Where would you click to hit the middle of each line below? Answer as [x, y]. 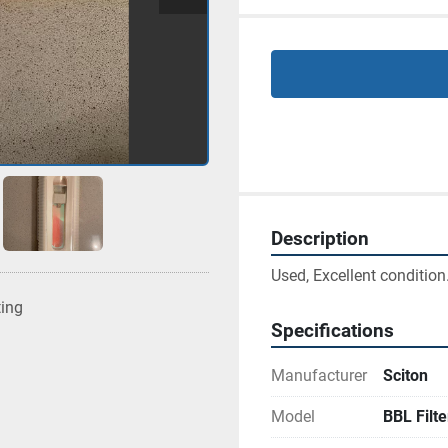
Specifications [332, 331]
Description [320, 239]
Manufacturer [319, 375]
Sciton [405, 375]
